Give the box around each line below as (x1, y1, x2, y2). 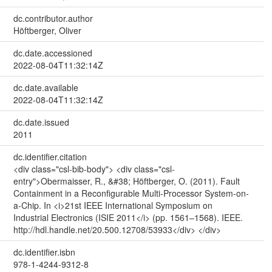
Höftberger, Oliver (13, 24, 81, 37)
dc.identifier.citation (13, 151, 87, 163)
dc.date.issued (13, 116, 69, 129)
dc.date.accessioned (13, 47, 92, 59)
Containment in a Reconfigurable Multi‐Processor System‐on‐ (13, 187, 249, 200)
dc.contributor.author (13, 12, 93, 25)
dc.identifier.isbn (13, 246, 75, 259)
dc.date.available (13, 81, 78, 94)
